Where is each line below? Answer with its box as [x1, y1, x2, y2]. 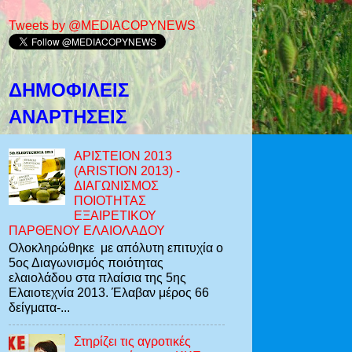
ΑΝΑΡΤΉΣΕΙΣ [9, 105, 126, 127]
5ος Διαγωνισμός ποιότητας [9, 255, 163, 270]
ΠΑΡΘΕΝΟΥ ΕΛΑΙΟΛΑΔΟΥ [9, 223, 165, 238]
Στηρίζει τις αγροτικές [74, 334, 192, 349]
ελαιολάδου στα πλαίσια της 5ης [9, 270, 186, 285]
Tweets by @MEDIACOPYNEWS [9, 17, 196, 32]
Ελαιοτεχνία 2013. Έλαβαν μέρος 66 [9, 285, 209, 300]
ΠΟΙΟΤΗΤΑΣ [74, 193, 147, 208]
